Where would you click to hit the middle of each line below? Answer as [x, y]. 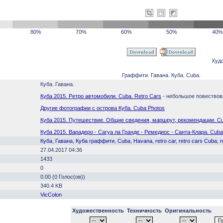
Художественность [98, 211]
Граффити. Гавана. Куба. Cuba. [161, 75]
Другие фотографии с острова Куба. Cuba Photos [103, 108]
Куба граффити [95, 141]
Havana [143, 141]
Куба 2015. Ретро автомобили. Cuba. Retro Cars [101, 96]
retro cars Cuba [198, 141]
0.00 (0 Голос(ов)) [63, 177]
